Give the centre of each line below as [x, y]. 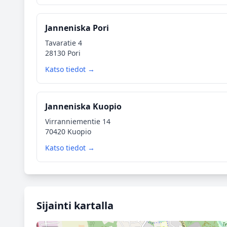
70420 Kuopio [68, 131]
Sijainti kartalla [75, 205]
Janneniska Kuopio [83, 106]
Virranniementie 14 [78, 121]
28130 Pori [63, 53]
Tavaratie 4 [64, 43]
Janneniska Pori [77, 28]
